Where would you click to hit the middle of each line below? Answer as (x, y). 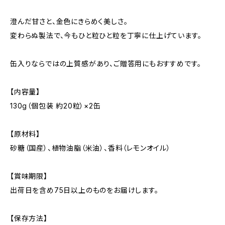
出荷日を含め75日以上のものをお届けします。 (84, 190)
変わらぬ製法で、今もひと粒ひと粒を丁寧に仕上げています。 (106, 35)
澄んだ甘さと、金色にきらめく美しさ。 (69, 21)
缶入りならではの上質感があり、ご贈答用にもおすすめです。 (106, 64)
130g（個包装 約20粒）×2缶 (55, 106)
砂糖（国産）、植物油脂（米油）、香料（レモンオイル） (90, 148)
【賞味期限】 (29, 176)
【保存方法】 (29, 218)
